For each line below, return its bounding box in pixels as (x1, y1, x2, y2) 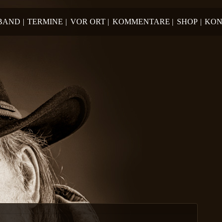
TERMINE (27, 17, 63, 26)
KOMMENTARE (112, 17, 170, 26)
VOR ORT (70, 17, 106, 26)
